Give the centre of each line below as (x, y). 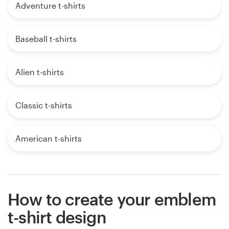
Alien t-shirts (40, 72)
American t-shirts (49, 139)
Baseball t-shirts (46, 39)
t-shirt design (57, 217)
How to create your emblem (112, 199)
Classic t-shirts (44, 105)
